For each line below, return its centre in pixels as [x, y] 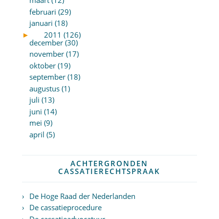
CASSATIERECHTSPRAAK [109, 171]
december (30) [53, 42]
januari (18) [48, 23]
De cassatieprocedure [65, 208]
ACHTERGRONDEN [109, 163]
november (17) [54, 54]
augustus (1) [49, 88]
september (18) [55, 77]
